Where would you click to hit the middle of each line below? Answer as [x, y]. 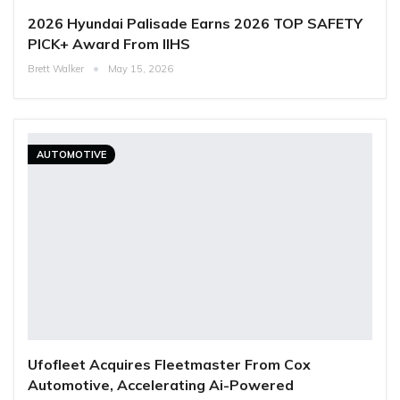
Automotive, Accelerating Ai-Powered [161, 384]
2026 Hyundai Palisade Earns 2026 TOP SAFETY [195, 23]
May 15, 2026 [141, 68]
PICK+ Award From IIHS [109, 43]
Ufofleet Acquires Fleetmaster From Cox [169, 364]
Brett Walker [57, 68]
